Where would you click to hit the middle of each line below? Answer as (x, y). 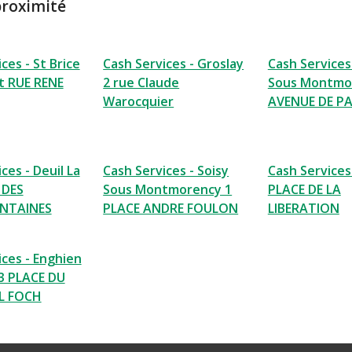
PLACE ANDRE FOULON (171, 209)
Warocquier (139, 102)
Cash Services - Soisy (166, 171)
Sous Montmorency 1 (168, 190)
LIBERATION (303, 209)
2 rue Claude (141, 83)
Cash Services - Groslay (174, 64)
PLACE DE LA (304, 190)
